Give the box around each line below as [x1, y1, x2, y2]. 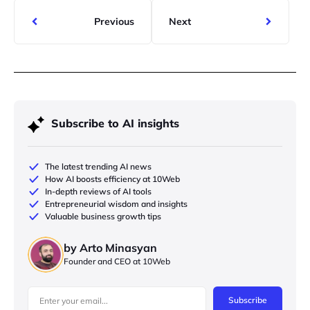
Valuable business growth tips [45, 211, 161, 222]
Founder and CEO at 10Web [64, 255, 170, 266]
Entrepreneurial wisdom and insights [45, 199, 188, 210]
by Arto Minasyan [64, 240, 157, 255]
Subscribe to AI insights [51, 116, 179, 131]
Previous [94, 15, 134, 28]
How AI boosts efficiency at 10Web [45, 174, 180, 185]
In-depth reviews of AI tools [45, 186, 152, 197]
